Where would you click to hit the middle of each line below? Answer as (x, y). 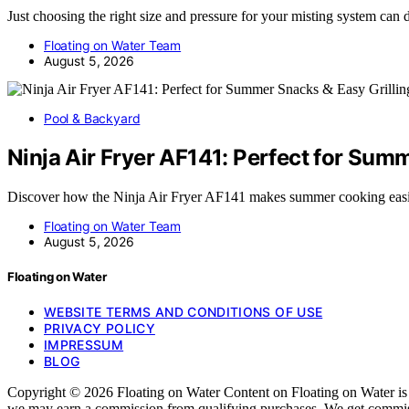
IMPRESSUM (84, 345)
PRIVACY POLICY (100, 329)
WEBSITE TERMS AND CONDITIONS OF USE (184, 312)
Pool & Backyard (92, 119)
